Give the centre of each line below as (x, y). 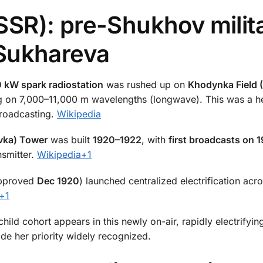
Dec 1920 (58, 181)
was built (70, 140)
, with (155, 140)
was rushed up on (146, 84)
